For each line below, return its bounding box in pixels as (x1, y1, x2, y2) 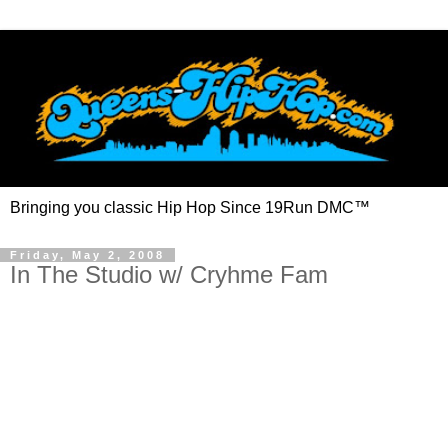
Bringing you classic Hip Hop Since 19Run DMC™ (10, 198, 370, 216)
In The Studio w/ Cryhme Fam (10, 260, 328, 288)
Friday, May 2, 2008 (10, 248, 165, 261)
